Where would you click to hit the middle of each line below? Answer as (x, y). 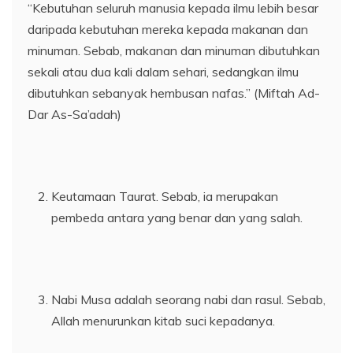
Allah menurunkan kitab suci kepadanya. (163, 321)
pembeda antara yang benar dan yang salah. (177, 218)
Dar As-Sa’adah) (74, 115)
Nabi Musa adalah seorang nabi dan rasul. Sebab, (188, 300)
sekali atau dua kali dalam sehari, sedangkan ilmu (163, 72)
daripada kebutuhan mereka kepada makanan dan (168, 30)
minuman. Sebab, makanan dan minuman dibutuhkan (174, 51)
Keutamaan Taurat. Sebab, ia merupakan (165, 197)
